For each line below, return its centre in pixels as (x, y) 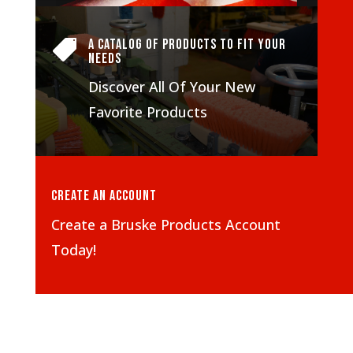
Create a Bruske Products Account (165, 225)
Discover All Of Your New (171, 87)
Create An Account (104, 196)
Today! (73, 250)
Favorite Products (147, 112)
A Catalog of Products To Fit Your (187, 45)
